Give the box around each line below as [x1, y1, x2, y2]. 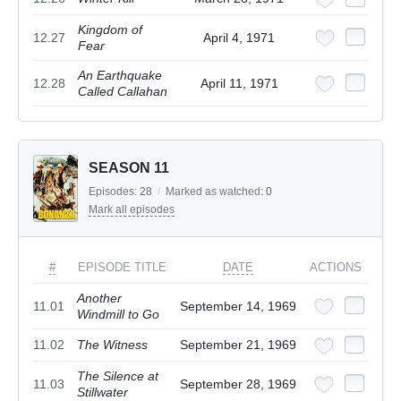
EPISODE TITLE [78, 260, 166, 275]
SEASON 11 [89, 160, 169, 176]
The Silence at [77, 369, 158, 384]
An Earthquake [78, 68, 162, 83]
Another [77, 291, 122, 306]
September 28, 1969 [180, 377, 296, 392]
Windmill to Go [77, 307, 159, 322]
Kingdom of [78, 22, 142, 38]
